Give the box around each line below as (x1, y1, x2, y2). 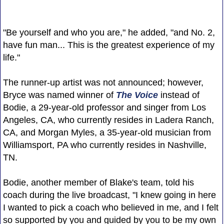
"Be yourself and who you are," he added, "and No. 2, (2, 27, 215, 37)
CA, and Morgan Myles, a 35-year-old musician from (2, 127, 211, 137)
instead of (157, 89, 199, 100)
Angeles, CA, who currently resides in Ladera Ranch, (2, 114, 214, 125)
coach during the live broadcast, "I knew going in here (2, 189, 216, 200)
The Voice (115, 89, 158, 100)
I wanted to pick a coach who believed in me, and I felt (2, 202, 218, 212)
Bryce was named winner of (2, 89, 116, 100)
